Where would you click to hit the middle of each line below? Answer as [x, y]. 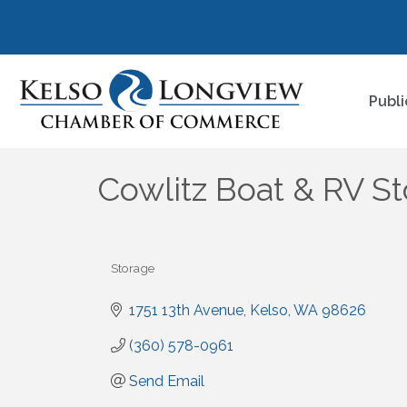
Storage [133, 268]
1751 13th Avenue [186, 310]
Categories [142, 279]
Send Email [167, 381]
